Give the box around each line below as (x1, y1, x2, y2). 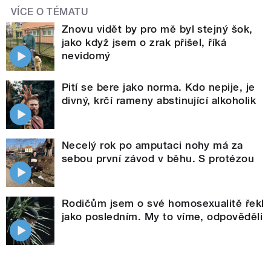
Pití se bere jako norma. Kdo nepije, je (62, 80, 255, 93)
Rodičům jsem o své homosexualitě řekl (62, 197, 264, 209)
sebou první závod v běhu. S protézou (62, 152, 255, 165)
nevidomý (62, 49, 111, 62)
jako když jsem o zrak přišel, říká (62, 36, 227, 48)
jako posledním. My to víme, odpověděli (62, 210, 263, 223)
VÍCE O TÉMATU (11, 5, 89, 18)
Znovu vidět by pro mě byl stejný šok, (62, 22, 253, 35)
